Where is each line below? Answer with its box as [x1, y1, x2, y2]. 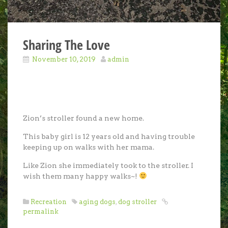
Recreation [31, 197, 67, 206]
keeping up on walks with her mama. [23, 142, 154, 151]
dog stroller [118, 197, 157, 206]
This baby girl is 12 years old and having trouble [23, 132, 195, 140]
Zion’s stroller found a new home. [23, 113, 144, 122]
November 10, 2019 [32, 55, 96, 63]
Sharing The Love [23, 35, 110, 54]
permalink [23, 207, 59, 215]
